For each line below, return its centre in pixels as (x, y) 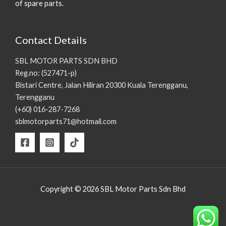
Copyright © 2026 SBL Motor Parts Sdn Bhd (113, 189)
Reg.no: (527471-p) (46, 73)
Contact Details (51, 40)
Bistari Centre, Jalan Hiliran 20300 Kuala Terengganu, (102, 85)
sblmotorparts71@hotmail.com (66, 121)
